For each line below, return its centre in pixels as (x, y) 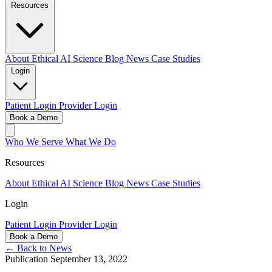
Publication (28, 259)
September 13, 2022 (89, 259)
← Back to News (38, 248)
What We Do (91, 142)
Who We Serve (35, 142)
